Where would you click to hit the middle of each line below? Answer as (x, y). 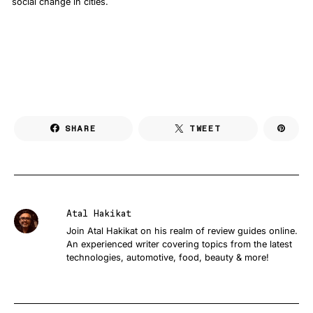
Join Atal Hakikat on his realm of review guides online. (182, 231)
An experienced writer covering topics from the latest (179, 244)
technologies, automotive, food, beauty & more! (167, 257)
